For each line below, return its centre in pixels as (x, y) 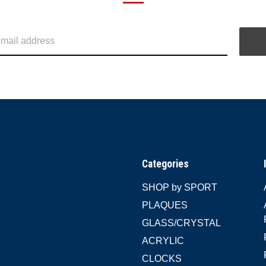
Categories (166, 164)
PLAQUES (165, 205)
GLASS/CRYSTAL (182, 223)
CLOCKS (162, 259)
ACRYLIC (163, 241)
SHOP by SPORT (180, 187)
